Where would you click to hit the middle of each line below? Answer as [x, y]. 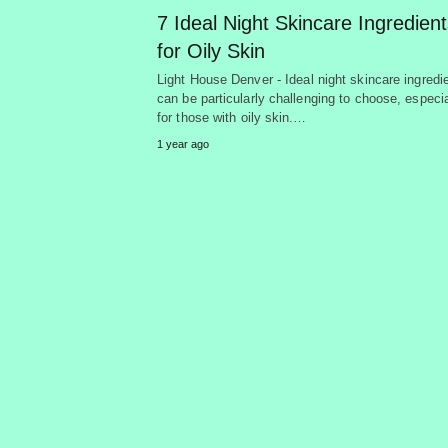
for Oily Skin [211, 50]
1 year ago [183, 143]
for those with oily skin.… [232, 117]
